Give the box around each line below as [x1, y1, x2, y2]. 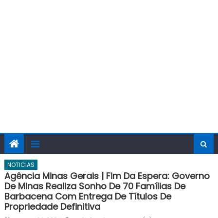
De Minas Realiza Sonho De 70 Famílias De [4, 180, 185, 192]
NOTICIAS [7, 161, 35, 169]
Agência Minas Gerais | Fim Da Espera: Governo [4, 170, 210, 182]
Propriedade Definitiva [4, 200, 100, 213]
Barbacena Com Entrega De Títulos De [4, 190, 171, 202]
